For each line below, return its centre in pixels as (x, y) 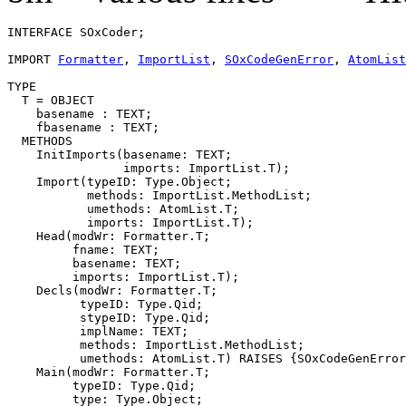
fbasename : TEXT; (83, 127)
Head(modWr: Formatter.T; (109, 236)
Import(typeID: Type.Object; (120, 181)
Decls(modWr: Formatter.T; (112, 290)
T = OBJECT (51, 100)
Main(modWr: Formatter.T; (109, 372)
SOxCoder (109, 32)
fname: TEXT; (83, 249)
